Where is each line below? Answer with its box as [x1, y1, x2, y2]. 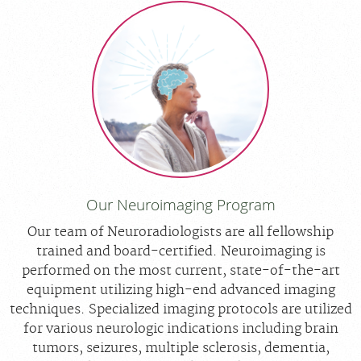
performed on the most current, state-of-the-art [21, 263, 340, 279]
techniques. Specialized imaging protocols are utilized [9, 301, 352, 317]
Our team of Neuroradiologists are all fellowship [27, 224, 334, 240]
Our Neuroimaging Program [85, 194, 276, 214]
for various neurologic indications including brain [23, 321, 338, 337]
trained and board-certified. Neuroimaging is [35, 243, 326, 259]
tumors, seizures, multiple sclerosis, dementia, [31, 340, 330, 356]
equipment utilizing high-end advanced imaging [26, 282, 335, 298]
